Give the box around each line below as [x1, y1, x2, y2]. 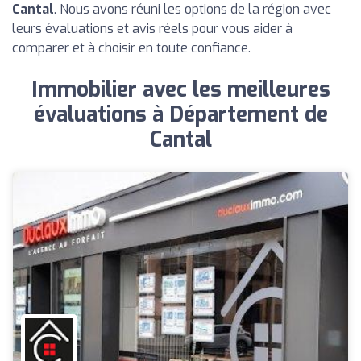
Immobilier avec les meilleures [31, 76, 330, 104]
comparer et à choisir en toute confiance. [12, 39, 251, 56]
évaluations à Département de [33, 101, 328, 129]
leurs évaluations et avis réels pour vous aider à [12, 20, 293, 37]
